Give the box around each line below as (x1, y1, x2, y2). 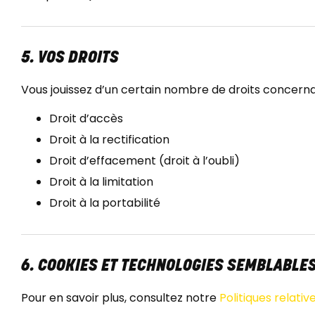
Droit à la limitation (49, 174, 153, 191)
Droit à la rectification (49, 131, 169, 148)
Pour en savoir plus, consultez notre (21, 290, 219, 307)
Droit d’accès (49, 110, 123, 127)
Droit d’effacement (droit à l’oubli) (49, 153, 240, 169)
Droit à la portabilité (49, 195, 160, 212)
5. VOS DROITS (21, 50, 119, 67)
